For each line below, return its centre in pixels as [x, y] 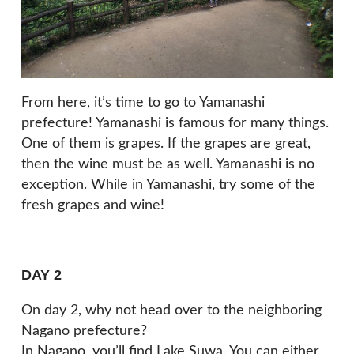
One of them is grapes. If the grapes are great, [166, 144]
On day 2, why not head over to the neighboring [171, 311]
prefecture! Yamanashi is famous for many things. [175, 124]
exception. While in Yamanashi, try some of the [168, 185]
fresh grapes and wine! [93, 206]
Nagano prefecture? [84, 331]
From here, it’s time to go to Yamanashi [143, 103]
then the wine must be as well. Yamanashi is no [168, 165]
